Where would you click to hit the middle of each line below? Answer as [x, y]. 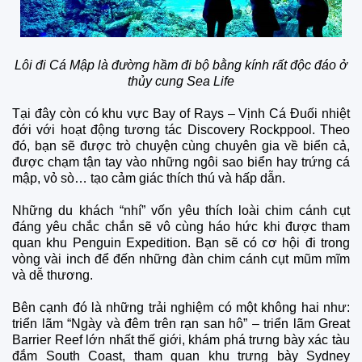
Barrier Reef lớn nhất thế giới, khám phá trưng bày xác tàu [181, 339]
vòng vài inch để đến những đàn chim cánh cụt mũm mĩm [181, 259]
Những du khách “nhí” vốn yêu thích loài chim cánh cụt [181, 210]
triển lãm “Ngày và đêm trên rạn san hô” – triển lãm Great [181, 323]
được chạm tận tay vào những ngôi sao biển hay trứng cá [181, 162]
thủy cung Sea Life [181, 81]
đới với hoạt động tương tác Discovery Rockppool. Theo [181, 129]
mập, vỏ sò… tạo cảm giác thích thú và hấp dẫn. [150, 178]
